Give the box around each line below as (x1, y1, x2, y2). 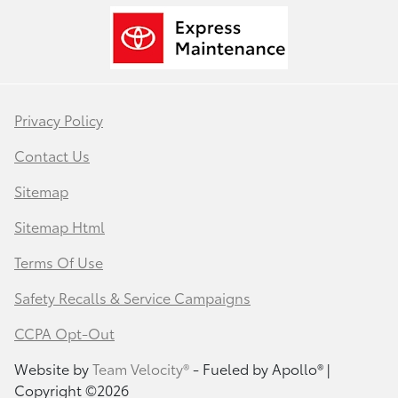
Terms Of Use (14, 251, 103, 273)
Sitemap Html (14, 216, 105, 237)
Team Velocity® (92, 358, 189, 379)
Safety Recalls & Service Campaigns (14, 287, 251, 308)
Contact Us (14, 145, 90, 166)
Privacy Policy (14, 109, 103, 131)
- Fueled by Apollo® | (189, 358, 330, 379)
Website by (14, 358, 92, 379)
